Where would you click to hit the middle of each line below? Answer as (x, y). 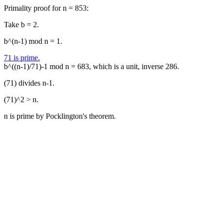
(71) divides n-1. (29, 83)
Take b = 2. (21, 25)
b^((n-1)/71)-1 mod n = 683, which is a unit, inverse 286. (91, 66)
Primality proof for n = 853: (46, 8)
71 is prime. (22, 58)
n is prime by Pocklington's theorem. (60, 116)
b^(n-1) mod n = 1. (33, 41)
